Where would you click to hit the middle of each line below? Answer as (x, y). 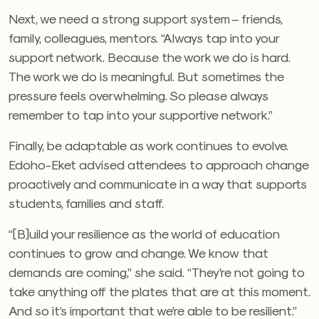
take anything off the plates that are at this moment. (159, 291)
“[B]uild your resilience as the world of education (144, 234)
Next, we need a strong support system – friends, (146, 19)
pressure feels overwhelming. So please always (138, 95)
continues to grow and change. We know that (138, 253)
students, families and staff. (86, 203)
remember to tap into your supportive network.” (141, 115)
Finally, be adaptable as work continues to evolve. (148, 145)
